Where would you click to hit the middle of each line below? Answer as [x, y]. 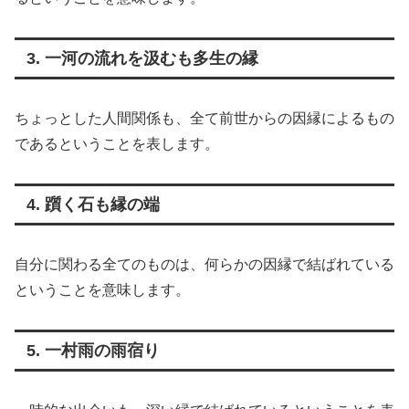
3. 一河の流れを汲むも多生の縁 [142, 59]
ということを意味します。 [102, 290]
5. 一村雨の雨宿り [93, 351]
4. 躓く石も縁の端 [93, 205]
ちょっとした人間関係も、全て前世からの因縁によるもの [204, 119]
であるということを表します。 [117, 144]
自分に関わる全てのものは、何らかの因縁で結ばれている [204, 265]
